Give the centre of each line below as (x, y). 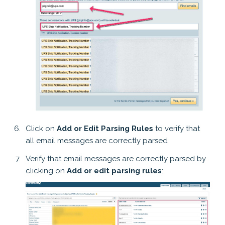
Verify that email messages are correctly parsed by (116, 159)
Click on (41, 129)
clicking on (46, 171)
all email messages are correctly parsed (97, 141)
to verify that (177, 129)
